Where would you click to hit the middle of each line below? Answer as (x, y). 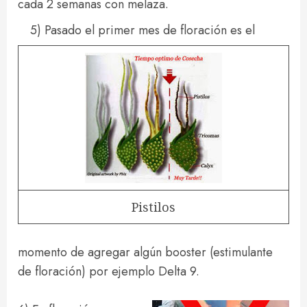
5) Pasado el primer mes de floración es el (143, 30)
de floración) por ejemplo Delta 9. (109, 271)
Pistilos (153, 207)
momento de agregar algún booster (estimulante (145, 252)
